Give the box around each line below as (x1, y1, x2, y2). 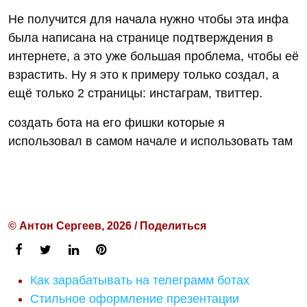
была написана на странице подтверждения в (8, 31, 273, 45)
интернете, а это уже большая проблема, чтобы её (8, 49, 299, 63)
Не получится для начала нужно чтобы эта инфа (8, 12, 288, 26)
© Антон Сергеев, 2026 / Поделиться (8, 220, 206, 232)
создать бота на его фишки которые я (8, 116, 225, 130)
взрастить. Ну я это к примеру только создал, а (8, 68, 279, 82)
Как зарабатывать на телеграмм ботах (30, 273, 249, 287)
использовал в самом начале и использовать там (8, 134, 293, 148)
